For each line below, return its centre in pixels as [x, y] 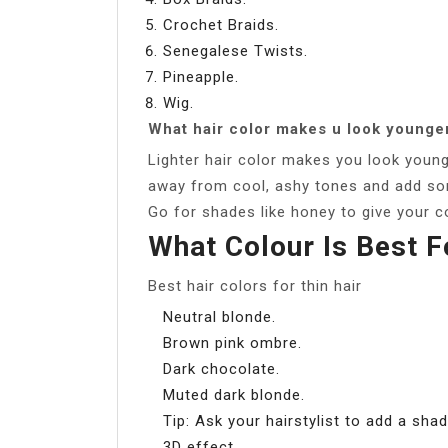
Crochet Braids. [221, 24]
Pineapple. [201, 76]
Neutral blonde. [219, 316]
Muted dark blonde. [234, 394]
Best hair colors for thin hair [255, 285]
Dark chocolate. [221, 368]
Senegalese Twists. [235, 50]
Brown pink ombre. [232, 342]
